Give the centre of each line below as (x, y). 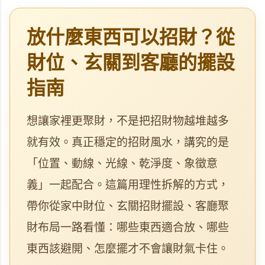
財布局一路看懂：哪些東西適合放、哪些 (128, 227)
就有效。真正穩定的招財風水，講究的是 (128, 142)
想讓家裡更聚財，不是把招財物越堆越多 (128, 121)
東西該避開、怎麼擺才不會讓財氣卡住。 (128, 249)
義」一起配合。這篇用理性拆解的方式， (128, 185)
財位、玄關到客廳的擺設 (131, 63)
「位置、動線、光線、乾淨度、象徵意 (122, 164)
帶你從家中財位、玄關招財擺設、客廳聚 (128, 206)
